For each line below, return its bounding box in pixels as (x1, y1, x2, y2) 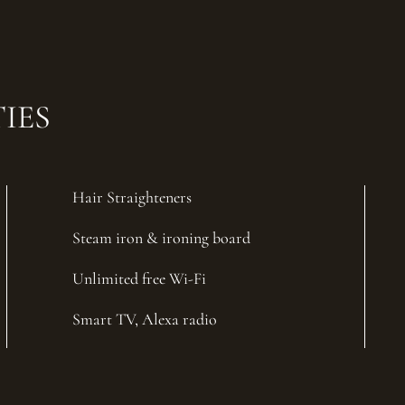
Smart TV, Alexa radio (72, 308, 218, 329)
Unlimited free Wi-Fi (72, 268, 207, 288)
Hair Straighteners (72, 186, 193, 207)
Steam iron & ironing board (72, 227, 251, 248)
